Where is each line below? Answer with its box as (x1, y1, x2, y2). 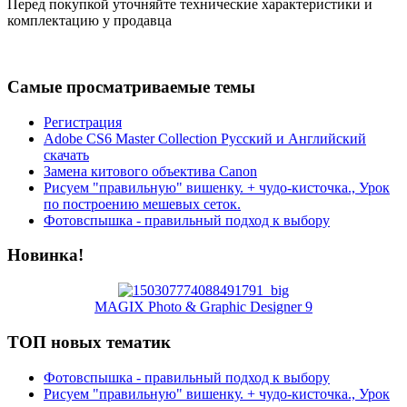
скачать (44, 146, 89, 163)
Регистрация (44, 114, 122, 130)
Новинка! (7, 245, 84, 265)
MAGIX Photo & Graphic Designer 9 (94, 299, 313, 315)
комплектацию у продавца (7, 13, 172, 29)
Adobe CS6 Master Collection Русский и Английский (44, 130, 366, 146)
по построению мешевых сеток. (44, 195, 241, 212)
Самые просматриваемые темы (7, 77, 255, 97)
